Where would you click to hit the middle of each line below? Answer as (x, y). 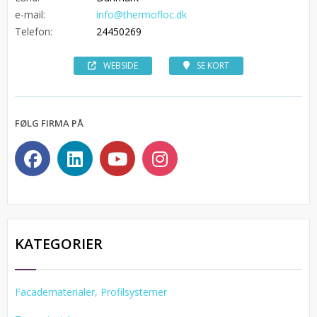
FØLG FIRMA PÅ (49, 123)
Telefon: (34, 31)
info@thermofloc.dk (142, 15)
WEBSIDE (121, 65)
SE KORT (213, 65)
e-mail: (30, 15)
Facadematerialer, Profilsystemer (91, 292)
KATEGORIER (59, 244)
